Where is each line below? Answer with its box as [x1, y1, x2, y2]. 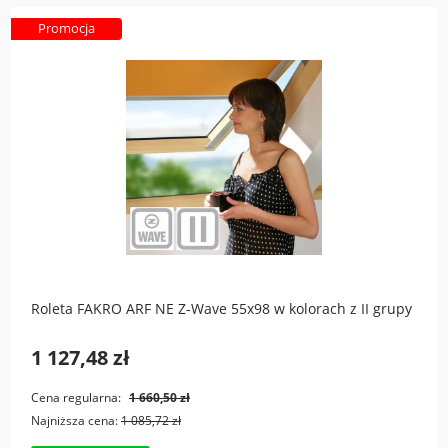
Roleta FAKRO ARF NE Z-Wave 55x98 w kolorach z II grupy [31, 299, 412, 319]
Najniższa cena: [31, 412, 121, 430]
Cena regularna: [31, 388, 124, 406]
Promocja [38, 19, 95, 38]
